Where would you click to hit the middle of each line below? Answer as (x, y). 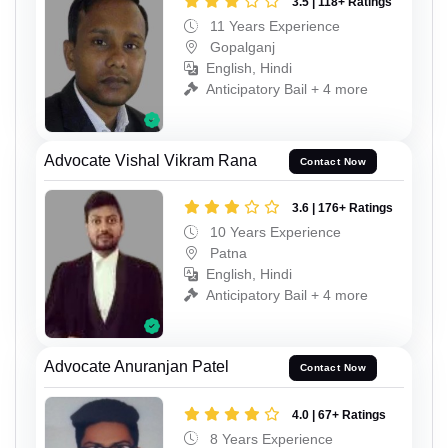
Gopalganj (240, 47)
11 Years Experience (273, 26)
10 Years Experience (273, 232)
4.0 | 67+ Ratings (339, 414)
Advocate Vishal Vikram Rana (150, 160)
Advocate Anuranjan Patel (136, 366)
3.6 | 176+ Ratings (342, 208)
